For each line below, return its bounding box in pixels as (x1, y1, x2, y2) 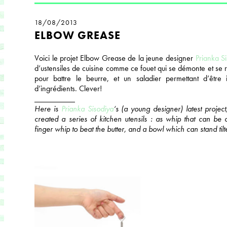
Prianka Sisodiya (61, 103, 113, 114)
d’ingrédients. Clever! (34, 83, 102, 94)
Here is (34, 103, 61, 114)
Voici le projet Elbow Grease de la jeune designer (34, 53, 196, 63)
